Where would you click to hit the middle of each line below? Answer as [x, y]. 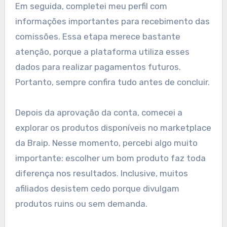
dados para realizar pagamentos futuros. [98, 67]
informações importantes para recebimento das [112, 22]
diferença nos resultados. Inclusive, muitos [101, 174]
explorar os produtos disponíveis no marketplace [113, 128]
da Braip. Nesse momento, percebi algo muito [106, 143]
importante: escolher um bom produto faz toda [110, 158]
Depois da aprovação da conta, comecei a [99, 113]
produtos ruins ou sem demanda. [81, 204]
